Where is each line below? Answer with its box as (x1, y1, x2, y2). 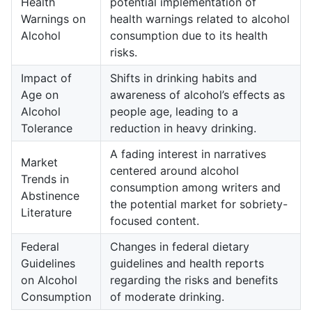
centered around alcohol (110, 163, 239, 178)
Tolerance (21, 120, 72, 135)
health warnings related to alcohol (110, 11, 290, 26)
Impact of (21, 70, 72, 85)
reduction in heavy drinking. (110, 120, 256, 135)
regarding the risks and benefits (110, 272, 278, 287)
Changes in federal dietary (110, 239, 249, 253)
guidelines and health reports (110, 256, 264, 270)
